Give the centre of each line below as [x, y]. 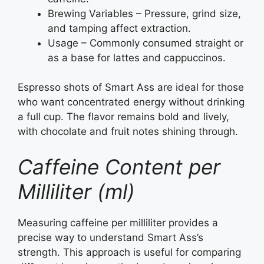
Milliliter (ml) [76, 191]
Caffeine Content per [119, 166]
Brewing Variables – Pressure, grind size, [144, 13]
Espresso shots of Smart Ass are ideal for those [131, 88]
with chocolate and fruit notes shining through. [128, 132]
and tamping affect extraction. [119, 28]
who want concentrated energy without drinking [131, 102]
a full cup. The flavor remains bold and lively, [123, 117]
